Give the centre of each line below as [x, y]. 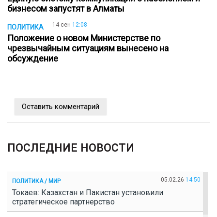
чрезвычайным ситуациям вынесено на [88, 48]
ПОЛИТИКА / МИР [36, 181]
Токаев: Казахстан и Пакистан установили [88, 193]
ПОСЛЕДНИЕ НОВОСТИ [71, 148]
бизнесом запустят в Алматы [68, 8]
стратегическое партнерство [65, 202]
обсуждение [35, 59]
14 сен [62, 25]
